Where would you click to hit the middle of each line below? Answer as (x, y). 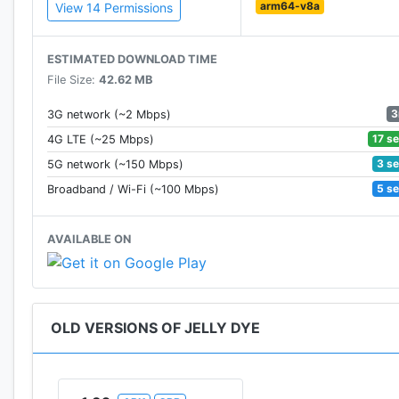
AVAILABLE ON (89, 239)
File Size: (73, 79)
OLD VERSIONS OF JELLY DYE (155, 328)
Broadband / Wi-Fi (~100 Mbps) (133, 189)
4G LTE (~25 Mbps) (101, 139)
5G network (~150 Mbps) (115, 164)
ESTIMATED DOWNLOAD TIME (132, 59)
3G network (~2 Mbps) (109, 114)
